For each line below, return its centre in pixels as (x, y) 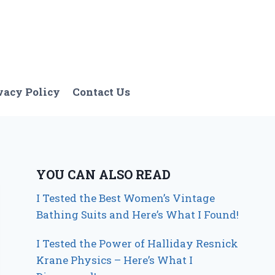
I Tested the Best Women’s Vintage (126, 198)
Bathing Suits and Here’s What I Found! (138, 215)
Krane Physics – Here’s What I (115, 260)
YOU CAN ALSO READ (104, 175)
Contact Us (102, 91)
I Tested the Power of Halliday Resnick (137, 244)
